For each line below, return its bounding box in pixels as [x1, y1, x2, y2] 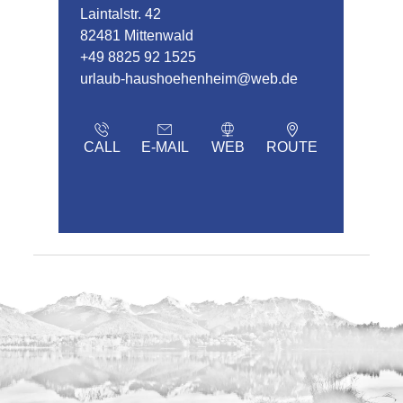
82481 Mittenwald [80, 28, 194, 44]
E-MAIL [140, 139, 189, 156]
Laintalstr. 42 [80, 6, 162, 22]
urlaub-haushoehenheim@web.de [80, 71, 299, 87]
